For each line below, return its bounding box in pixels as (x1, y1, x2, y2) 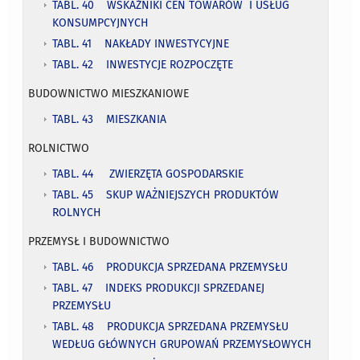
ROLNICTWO (28, 141, 90, 155)
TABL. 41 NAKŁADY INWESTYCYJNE (52, 36, 230, 51)
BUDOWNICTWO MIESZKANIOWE (28, 86, 190, 100)
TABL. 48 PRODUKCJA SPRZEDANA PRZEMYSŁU (52, 319, 289, 333)
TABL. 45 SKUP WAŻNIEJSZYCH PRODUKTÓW (52, 187, 280, 202)
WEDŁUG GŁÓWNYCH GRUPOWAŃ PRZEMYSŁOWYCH (52, 337, 313, 351)
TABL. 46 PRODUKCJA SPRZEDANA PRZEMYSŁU (52, 260, 288, 274)
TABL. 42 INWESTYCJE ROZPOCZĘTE (52, 57, 234, 72)
